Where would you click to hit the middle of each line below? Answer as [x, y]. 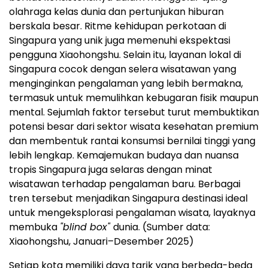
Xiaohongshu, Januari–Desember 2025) [101, 241]
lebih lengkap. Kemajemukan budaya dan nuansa [124, 155]
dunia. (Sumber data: [162, 227]
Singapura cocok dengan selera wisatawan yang [123, 69]
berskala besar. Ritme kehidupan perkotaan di [118, 26]
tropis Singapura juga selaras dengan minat [111, 169]
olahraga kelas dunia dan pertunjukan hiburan [116, 11]
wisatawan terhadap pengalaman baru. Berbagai [125, 184]
